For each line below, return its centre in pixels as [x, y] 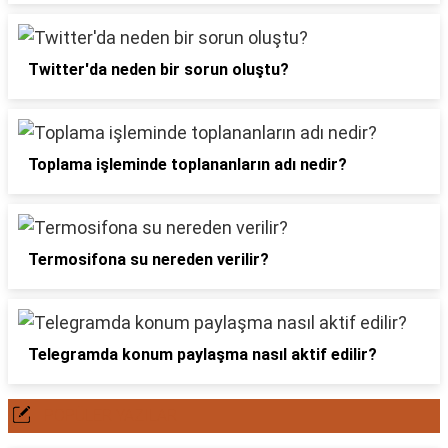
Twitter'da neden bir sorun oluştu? [158, 69]
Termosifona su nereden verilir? [148, 259]
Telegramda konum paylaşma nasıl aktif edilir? [202, 354]
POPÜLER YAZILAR [110, 415]
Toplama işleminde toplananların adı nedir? [187, 164]
